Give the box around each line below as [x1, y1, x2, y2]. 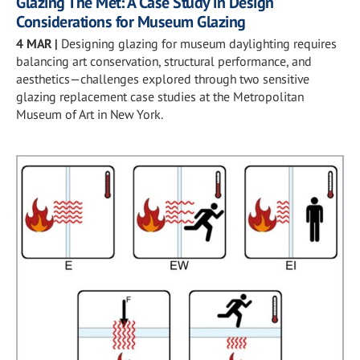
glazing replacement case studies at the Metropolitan [16, 88, 304, 104]
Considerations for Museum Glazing [16, 11, 246, 32]
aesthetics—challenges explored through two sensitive [16, 71, 309, 87]
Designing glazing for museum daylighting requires [61, 35, 337, 51]
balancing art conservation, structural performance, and [16, 53, 312, 69]
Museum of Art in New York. [16, 106, 163, 122]
